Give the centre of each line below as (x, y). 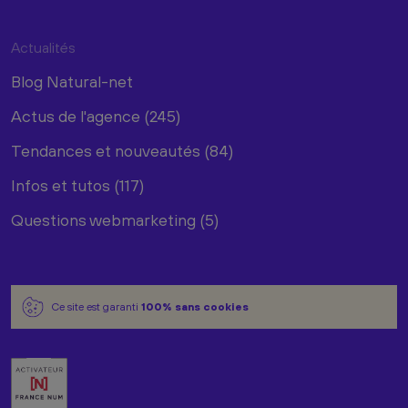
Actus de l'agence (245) (96, 116)
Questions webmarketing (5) (115, 219)
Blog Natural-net (72, 81)
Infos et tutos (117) (77, 185)
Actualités (43, 47)
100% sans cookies (195, 306)
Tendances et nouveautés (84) (122, 150)
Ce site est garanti (96, 306)
